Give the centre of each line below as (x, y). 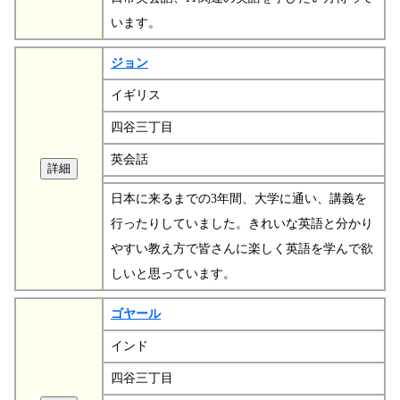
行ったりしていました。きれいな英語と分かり (242, 223)
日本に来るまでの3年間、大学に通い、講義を (239, 198)
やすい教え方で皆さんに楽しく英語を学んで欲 (242, 248)
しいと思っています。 (173, 273)
